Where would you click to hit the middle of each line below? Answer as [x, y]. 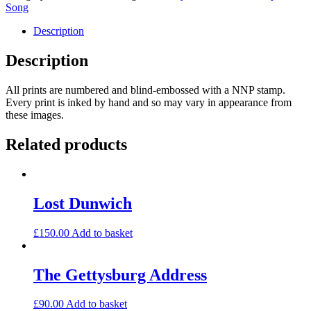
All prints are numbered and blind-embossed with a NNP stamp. [145, 90]
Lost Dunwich [83, 203]
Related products [66, 144]
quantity [23, 15]
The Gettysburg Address [120, 275]
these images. [35, 115]
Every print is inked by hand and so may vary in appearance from [149, 102]
